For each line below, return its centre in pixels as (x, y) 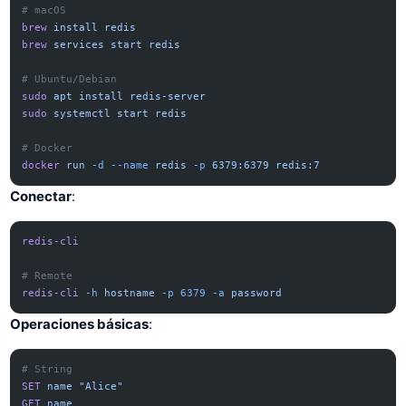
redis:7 (295, 165)
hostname (127, 294)
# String (48, 370)
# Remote (48, 276)
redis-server (165, 96)
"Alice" (98, 387)
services (76, 44)
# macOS (44, 10)
